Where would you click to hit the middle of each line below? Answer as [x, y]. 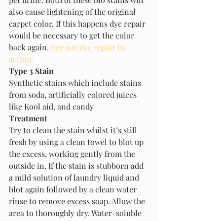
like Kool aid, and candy [51, 106]
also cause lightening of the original [73, 11]
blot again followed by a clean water [74, 189]
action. [21, 59]
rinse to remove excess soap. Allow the [78, 201]
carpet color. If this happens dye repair [78, 23]
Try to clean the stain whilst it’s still [74, 130]
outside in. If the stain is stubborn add [77, 165]
